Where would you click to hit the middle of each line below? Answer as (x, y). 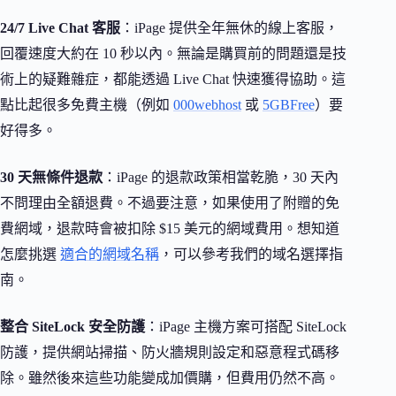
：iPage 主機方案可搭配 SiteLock (246, 327)
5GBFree (289, 105)
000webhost (207, 105)
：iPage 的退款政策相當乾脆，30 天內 (221, 178)
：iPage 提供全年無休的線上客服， (229, 28)
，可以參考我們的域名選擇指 (251, 255)
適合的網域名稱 (110, 255)
